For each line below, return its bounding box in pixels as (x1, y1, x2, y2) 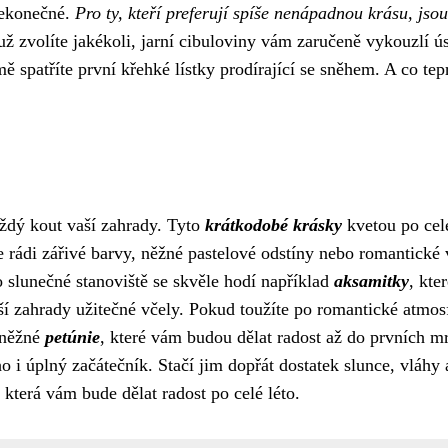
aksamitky (334, 271, 409, 291)
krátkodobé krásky (205, 215, 342, 235)
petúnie (45, 327, 100, 347)
